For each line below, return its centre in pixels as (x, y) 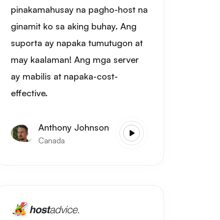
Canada (51, 140)
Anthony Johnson (73, 127)
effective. (29, 93)
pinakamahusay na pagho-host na (79, 9)
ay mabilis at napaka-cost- (64, 76)
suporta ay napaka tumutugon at (77, 42)
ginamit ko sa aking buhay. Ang (73, 26)
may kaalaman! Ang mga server (75, 59)
